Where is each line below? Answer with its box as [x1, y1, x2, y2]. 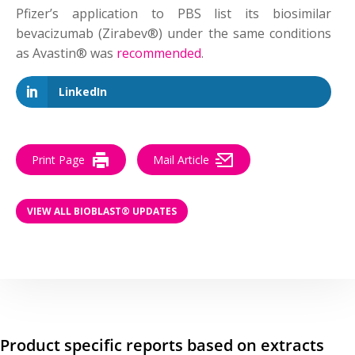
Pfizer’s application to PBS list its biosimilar [16, 5, 332, 23]
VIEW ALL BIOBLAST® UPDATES [27, 204, 177, 218]
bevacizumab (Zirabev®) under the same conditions [16, 25, 332, 43]
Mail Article [153, 152, 209, 168]
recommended [116, 44, 201, 63]
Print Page [32, 152, 85, 168]
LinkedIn [59, 84, 107, 100]
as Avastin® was [16, 44, 116, 63]
